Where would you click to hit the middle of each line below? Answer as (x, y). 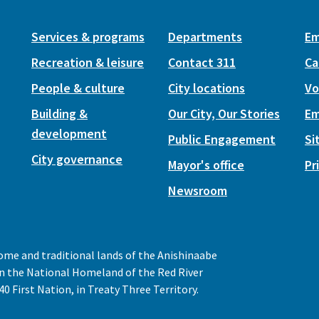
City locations (206, 88)
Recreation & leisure (88, 62)
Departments (205, 37)
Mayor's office (206, 165)
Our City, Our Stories (224, 114)
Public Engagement (222, 139)
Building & (59, 114)
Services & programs (88, 37)
